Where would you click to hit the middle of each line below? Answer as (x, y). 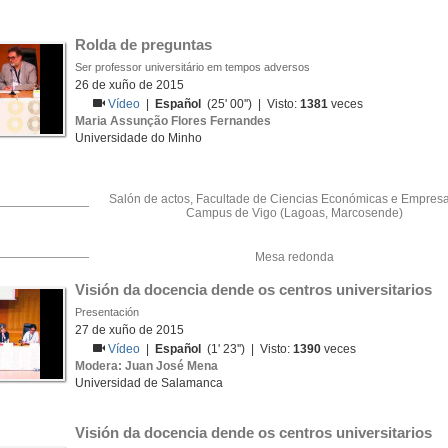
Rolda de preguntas (143, 44)
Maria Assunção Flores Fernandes (173, 121)
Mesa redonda (294, 257)
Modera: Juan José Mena (146, 366)
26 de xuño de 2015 (129, 85)
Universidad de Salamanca (149, 383)
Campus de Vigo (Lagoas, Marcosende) (294, 213)
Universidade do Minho (138, 138)
